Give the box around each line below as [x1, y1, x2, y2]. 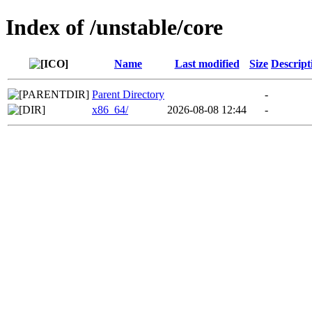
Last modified [174, 57, 240, 70]
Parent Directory [92, 88, 164, 100]
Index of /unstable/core [6, 15, 223, 40]
